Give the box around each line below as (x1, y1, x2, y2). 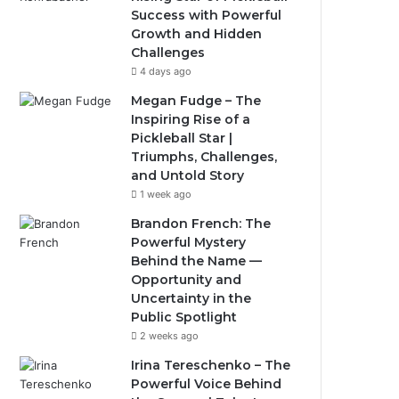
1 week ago (140, 188, 192, 200)
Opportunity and (131, 272, 242, 288)
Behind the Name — (131, 253, 263, 269)
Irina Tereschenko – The (131, 357, 291, 373)
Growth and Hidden (131, 26, 263, 42)
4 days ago (140, 65, 192, 77)
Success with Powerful (131, 7, 282, 23)
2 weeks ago (140, 330, 199, 342)
